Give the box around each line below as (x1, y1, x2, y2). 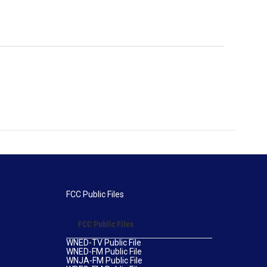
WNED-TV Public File (66, 238, 141, 248)
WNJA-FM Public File (66, 256, 142, 266)
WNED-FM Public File (66, 247, 142, 257)
